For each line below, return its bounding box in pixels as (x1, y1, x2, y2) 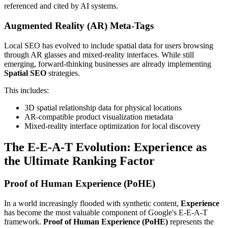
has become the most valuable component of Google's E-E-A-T (4, 208, 208, 217)
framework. (4, 217, 43, 226)
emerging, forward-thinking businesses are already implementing (4, 59, 211, 68)
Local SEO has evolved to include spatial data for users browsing (4, 41, 213, 50)
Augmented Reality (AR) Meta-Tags (4, 20, 154, 31)
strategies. (46, 68, 80, 77)
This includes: (4, 85, 49, 95)
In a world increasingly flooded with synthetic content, (4, 199, 181, 208)
